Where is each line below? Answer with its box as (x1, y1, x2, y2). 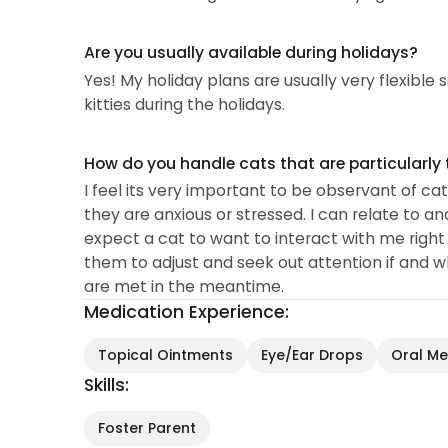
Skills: (83, 373, 129, 398)
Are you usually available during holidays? (83, 41, 418, 65)
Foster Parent (97, 418, 196, 439)
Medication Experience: (83, 300, 289, 325)
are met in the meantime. (83, 275, 284, 299)
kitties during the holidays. (83, 92, 285, 116)
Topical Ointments (97, 345, 233, 366)
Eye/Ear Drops (260, 345, 363, 366)
